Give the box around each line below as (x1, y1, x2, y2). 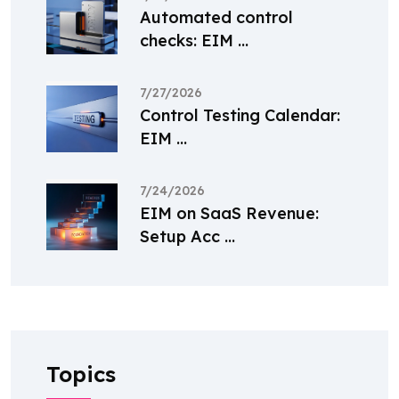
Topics (46, 361, 116, 388)
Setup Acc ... (140, 226, 235, 248)
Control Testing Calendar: (140, 105, 340, 126)
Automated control (140, 7, 293, 28)
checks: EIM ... (140, 30, 248, 52)
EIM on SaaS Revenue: (140, 203, 319, 224)
